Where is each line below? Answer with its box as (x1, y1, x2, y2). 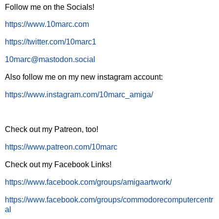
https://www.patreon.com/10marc (5, 143, 117, 152)
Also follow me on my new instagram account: (5, 72, 163, 81)
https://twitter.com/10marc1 (5, 38, 96, 46)
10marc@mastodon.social (5, 55, 95, 64)
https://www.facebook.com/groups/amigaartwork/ (5, 177, 172, 186)
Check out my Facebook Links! (5, 160, 111, 169)
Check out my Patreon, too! (5, 125, 98, 134)
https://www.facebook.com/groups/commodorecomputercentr (5, 195, 213, 204)
